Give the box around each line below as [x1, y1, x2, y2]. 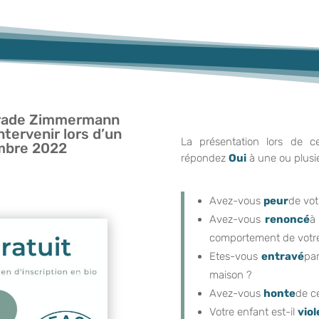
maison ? [209, 268, 252, 281]
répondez [180, 151, 229, 164]
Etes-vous [209, 249, 262, 263]
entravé [261, 249, 305, 263]
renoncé [265, 212, 310, 226]
